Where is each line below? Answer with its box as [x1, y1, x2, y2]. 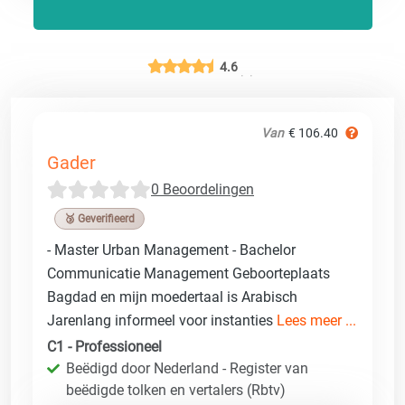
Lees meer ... [277, 311, 356, 329]
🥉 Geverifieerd [64, 212, 135, 225]
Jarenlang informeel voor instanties [47, 311, 277, 329]
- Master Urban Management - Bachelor [47, 240, 296, 259]
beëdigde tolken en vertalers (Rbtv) [66, 381, 286, 399]
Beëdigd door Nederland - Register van [66, 359, 308, 377]
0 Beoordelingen [151, 180, 254, 198]
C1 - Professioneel [47, 337, 162, 355]
